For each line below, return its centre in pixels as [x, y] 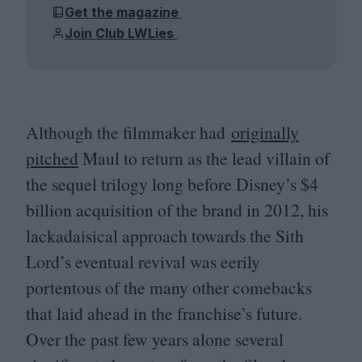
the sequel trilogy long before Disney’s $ [168, 184]
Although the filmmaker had [128, 133]
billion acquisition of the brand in [145, 210]
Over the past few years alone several [155, 339]
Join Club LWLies [121, 33]
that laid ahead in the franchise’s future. [164, 314]
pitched [52, 158]
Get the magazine [123, 12]
